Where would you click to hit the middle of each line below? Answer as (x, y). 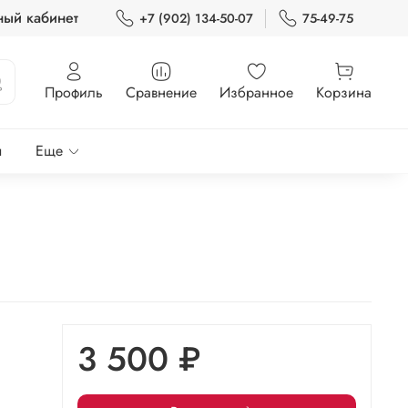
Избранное (256, 92)
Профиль (74, 92)
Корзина (344, 92)
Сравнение (161, 92)
